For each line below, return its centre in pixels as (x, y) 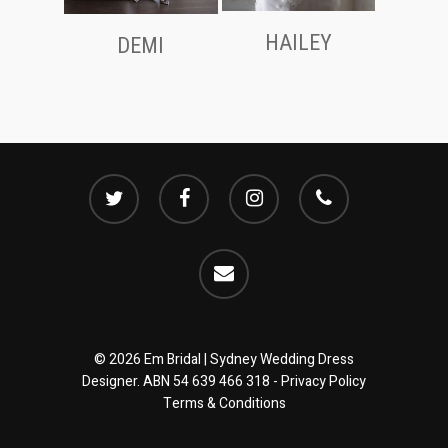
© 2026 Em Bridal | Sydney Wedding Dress (224, 359)
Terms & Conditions (224, 403)
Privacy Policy (323, 381)
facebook (187, 183)
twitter (109, 183)
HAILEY (299, 43)
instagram (259, 183)
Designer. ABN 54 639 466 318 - (181, 381)
